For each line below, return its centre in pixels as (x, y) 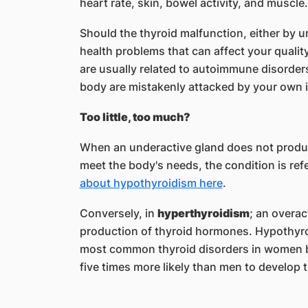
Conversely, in (118, 213)
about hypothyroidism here (151, 183)
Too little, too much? (135, 117)
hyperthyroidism (203, 213)
